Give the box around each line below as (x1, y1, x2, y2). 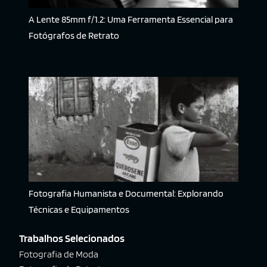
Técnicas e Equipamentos (29, 204, 129, 216)
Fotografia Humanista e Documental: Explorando (29, 188, 223, 200)
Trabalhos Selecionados (19, 232, 125, 245)
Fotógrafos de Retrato (29, 30, 119, 42)
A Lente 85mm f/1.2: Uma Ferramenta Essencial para (29, 14, 233, 26)
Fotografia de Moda (19, 249, 98, 260)
